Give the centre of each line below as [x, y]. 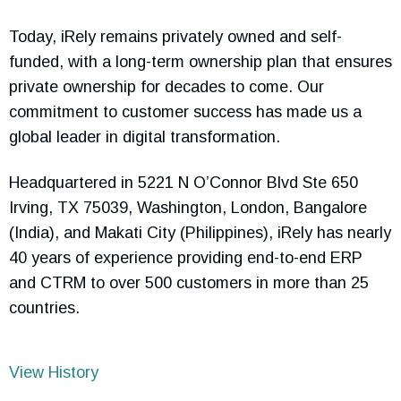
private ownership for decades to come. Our [166, 86]
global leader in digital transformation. [145, 137]
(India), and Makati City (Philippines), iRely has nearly [200, 233]
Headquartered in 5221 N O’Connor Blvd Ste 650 [183, 183]
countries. [44, 308]
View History [54, 372]
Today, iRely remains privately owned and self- [175, 36]
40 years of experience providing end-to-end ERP [186, 258]
